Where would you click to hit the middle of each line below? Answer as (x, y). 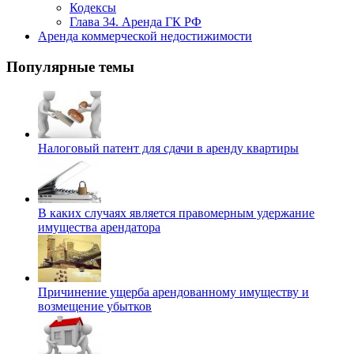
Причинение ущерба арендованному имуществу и (173, 292)
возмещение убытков (95, 306)
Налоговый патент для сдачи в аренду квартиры (168, 148)
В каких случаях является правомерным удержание (176, 213)
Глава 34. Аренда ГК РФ (136, 22)
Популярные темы (70, 66)
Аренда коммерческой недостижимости (145, 36)
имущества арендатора (99, 227)
